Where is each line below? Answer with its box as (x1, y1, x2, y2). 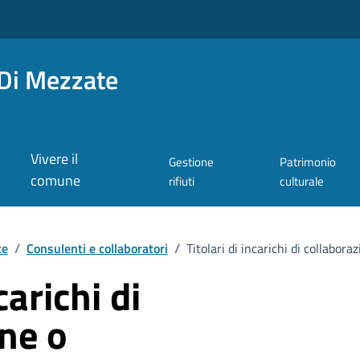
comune (31, 170, 81, 192)
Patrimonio (280, 153, 337, 172)
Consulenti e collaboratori (26, 238, 168, 258)
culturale (280, 172, 325, 191)
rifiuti (169, 172, 195, 191)
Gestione (169, 153, 215, 172)
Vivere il (31, 148, 79, 170)
